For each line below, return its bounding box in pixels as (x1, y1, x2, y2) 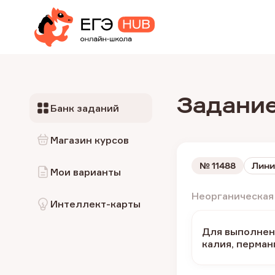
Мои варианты (50, 166, 121, 178)
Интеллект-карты (50, 198, 141, 210)
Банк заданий (50, 102, 119, 114)
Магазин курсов (50, 134, 129, 146)
